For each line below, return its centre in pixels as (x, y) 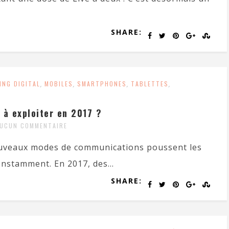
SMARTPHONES (102, 84)
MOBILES (59, 84)
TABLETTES (150, 84)
